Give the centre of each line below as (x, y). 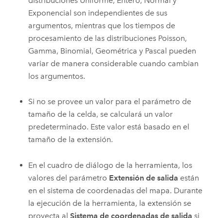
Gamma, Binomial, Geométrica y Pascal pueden (112, 51)
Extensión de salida (144, 178)
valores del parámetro (69, 178)
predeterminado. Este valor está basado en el (109, 127)
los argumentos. (57, 76)
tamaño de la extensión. (71, 140)
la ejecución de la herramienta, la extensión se (110, 203)
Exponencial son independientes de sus (98, 13)
